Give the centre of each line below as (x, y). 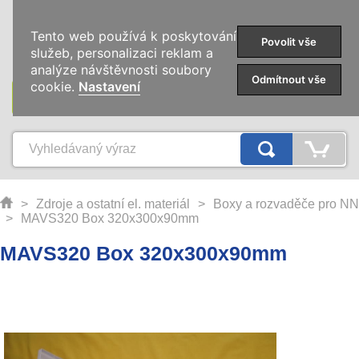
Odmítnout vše (289, 80)
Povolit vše (289, 41)
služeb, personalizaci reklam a (122, 53)
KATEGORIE (179, 97)
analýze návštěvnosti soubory (121, 70)
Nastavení (110, 87)
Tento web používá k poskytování (134, 36)
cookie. (55, 87)
